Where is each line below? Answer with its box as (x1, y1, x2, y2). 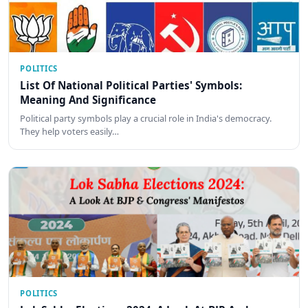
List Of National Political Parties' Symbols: (20, 78, 242, 93)
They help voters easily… (20, 124, 119, 137)
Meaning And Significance (20, 93, 156, 107)
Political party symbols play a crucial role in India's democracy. (20, 111, 272, 124)
